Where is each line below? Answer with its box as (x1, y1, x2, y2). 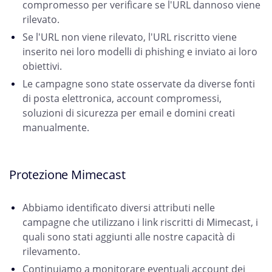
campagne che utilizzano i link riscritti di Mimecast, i (22, 216, 258, 229)
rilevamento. (22, 245, 80, 259)
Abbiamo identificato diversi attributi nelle (22, 201, 215, 215)
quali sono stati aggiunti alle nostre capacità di (22, 230, 235, 244)
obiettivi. (22, 59, 62, 73)
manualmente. (22, 121, 92, 135)
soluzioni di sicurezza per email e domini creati (22, 106, 235, 120)
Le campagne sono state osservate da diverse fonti (22, 77, 255, 91)
